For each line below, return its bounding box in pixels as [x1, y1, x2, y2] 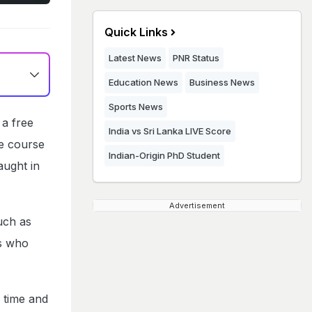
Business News [189, 77, 255, 88]
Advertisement [169, 201, 225, 210]
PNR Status [173, 52, 219, 63]
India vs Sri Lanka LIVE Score [109, 125, 231, 136]
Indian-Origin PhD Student [109, 150, 220, 161]
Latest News [109, 52, 162, 63]
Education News [109, 77, 178, 88]
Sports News [109, 101, 163, 112]
